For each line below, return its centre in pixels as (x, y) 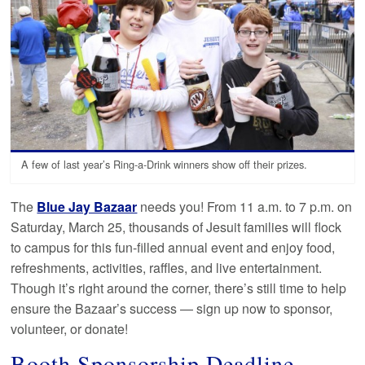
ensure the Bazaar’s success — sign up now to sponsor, (172, 309)
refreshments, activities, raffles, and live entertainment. (167, 268)
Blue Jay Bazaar (87, 207)
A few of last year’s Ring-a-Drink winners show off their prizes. (165, 165)
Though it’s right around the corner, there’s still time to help (179, 288)
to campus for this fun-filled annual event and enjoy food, (173, 248)
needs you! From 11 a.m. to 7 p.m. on (245, 207)
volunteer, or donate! (70, 329)
